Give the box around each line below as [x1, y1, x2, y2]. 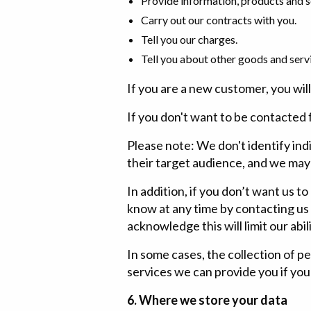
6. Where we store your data [127, 292, 287, 308]
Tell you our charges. [141, 33, 237, 46]
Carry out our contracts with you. [141, 13, 296, 26]
